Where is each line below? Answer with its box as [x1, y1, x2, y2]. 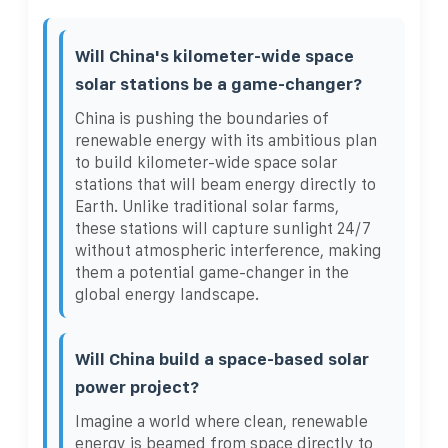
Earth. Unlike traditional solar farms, [75, 197, 339, 215]
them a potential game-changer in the [75, 263, 349, 281]
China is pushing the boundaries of [75, 109, 329, 127]
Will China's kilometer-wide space [75, 46, 354, 65]
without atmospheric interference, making [75, 241, 381, 259]
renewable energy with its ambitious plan [75, 131, 377, 149]
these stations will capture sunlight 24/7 [75, 219, 371, 237]
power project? [75, 377, 199, 396]
